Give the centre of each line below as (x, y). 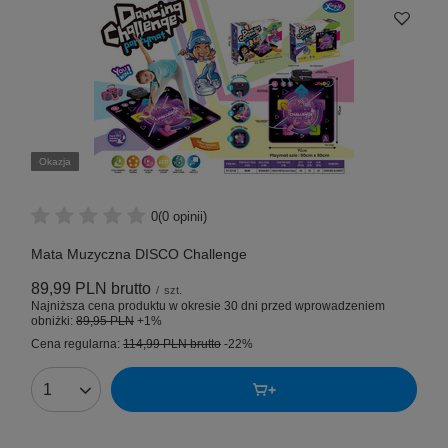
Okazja (55, 162)
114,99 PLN (155, 344)
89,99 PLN (69, 289)
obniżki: (53, 321)
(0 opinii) (182, 216)
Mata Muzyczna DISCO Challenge (139, 254)
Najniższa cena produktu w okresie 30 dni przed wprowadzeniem (208, 306)
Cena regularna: (77, 344)
